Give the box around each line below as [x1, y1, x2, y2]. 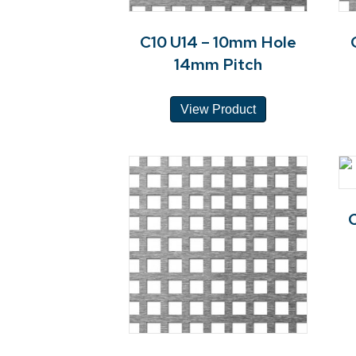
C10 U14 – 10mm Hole [139, 31, 296, 52]
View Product [180, 102, 256, 116]
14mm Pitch [173, 53, 262, 75]
